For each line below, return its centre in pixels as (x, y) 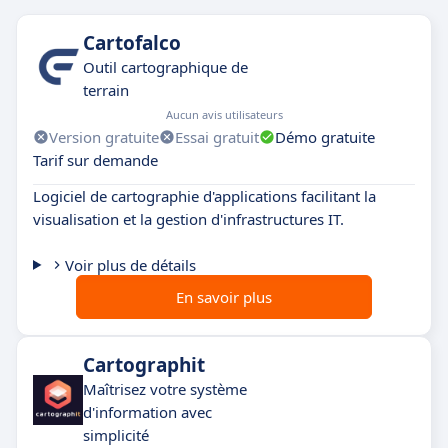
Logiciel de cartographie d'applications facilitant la (204, 195)
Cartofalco (132, 42)
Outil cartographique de (165, 66)
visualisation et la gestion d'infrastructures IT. (188, 218)
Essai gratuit (217, 136)
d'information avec (147, 411)
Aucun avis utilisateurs (224, 114)
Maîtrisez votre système (165, 388)
